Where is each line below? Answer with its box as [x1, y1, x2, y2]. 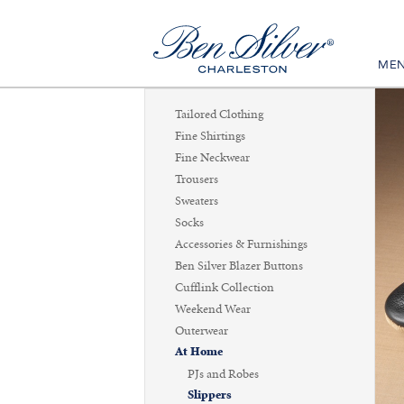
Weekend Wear [175, 303, 251, 316]
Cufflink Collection [175, 281, 274, 294]
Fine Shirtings [175, 130, 245, 142]
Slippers [188, 390, 232, 401]
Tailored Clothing [175, 108, 263, 121]
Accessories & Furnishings [175, 238, 308, 251]
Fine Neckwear [175, 151, 250, 164]
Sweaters [175, 195, 218, 207]
